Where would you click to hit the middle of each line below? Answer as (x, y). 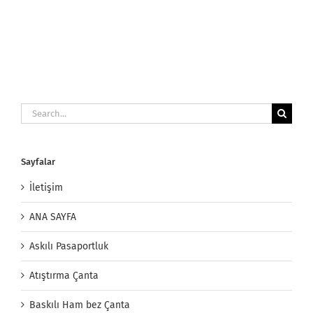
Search (36, 110)
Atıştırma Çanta (64, 276)
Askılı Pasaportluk (69, 247)
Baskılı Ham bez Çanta (80, 305)
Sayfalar (38, 161)
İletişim (46, 188)
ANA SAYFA (53, 217)
